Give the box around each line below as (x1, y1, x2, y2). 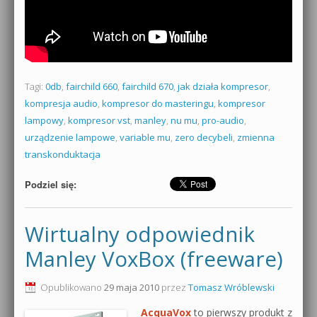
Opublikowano (40, 280, 104, 294)
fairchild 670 (122, 79, 173, 93)
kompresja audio (25, 96, 98, 110)
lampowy (25, 113, 64, 127)
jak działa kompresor (178, 79, 268, 93)
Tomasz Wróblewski (188, 280, 275, 294)
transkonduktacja (25, 147, 100, 161)
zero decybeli (175, 130, 233, 144)
